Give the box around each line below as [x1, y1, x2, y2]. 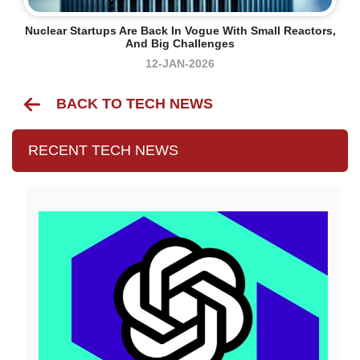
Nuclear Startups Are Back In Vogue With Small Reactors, [24, 24, 336, 38]
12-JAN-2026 [145, 57, 215, 71]
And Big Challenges [125, 37, 235, 51]
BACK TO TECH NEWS [56, 96, 213, 112]
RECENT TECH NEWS [28, 142, 178, 159]
